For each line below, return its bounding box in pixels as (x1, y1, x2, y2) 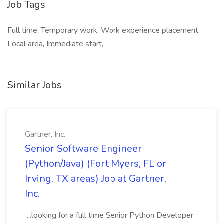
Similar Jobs (7, 78, 62, 92)
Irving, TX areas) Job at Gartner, (25, 172, 166, 185)
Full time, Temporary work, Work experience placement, (7, 25, 200, 36)
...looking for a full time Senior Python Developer (25, 210, 193, 221)
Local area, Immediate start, (7, 38, 103, 49)
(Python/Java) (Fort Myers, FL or (25, 157, 166, 170)
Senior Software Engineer (25, 142, 142, 155)
